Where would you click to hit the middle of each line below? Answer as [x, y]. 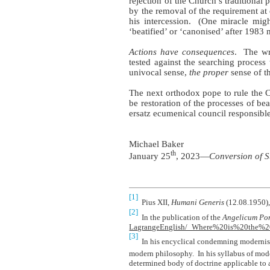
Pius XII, [157, 202]
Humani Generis [198, 202]
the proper [209, 72]
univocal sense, [159, 72]
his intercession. [160, 21]
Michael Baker [157, 144]
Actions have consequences [182, 52]
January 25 [150, 156]
